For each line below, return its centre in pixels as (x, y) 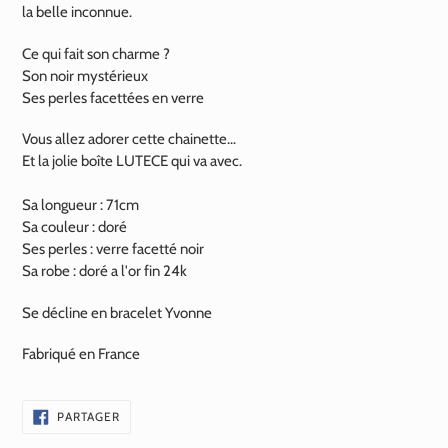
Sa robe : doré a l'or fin (92, 271)
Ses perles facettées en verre (113, 97)
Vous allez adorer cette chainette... (129, 139)
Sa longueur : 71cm (80, 205)
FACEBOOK (151, 438)
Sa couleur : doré (76, 227)
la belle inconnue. (77, 12)
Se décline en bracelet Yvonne (117, 312)
